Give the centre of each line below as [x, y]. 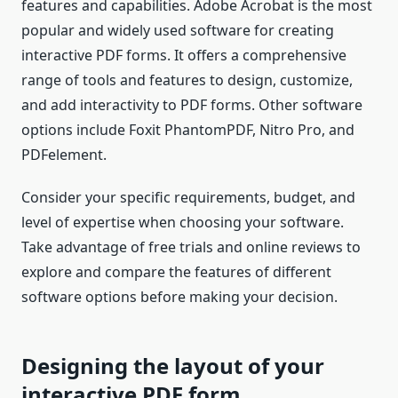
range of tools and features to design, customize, [187, 80]
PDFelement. [64, 155]
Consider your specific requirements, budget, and [188, 198]
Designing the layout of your [173, 366]
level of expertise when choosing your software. [183, 223]
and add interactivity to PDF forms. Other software [192, 105]
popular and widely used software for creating [178, 31]
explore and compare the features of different [176, 272]
